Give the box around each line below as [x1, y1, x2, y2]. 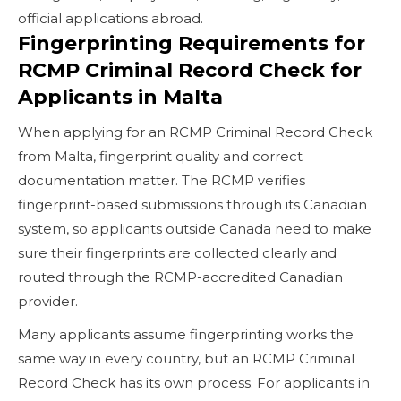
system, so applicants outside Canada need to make [18, 219, 371, 237]
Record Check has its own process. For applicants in [18, 373, 370, 391]
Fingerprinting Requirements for [18, 30, 365, 55]
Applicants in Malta [18, 84, 223, 109]
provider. [18, 292, 78, 310]
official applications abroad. [18, 9, 203, 27]
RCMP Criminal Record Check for [18, 57, 362, 82]
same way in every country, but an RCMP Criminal [18, 349, 354, 367]
